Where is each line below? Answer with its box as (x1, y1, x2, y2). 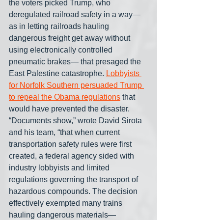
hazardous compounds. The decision (9, 187, 139, 196)
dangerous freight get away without (9, 34, 132, 43)
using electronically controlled (9, 46, 114, 55)
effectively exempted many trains (9, 199, 124, 208)
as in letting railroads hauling (9, 22, 111, 31)
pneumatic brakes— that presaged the (9, 57, 143, 66)
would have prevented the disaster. (9, 105, 132, 113)
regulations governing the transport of (9, 175, 140, 184)
